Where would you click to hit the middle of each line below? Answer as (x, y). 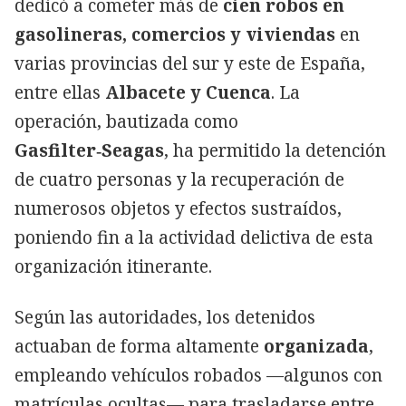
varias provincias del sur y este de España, (190, 63)
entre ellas (60, 92)
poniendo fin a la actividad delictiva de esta (194, 237)
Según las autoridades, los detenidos (165, 317)
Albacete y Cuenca (188, 92)
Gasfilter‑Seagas (89, 150)
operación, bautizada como (126, 121)
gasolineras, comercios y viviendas (175, 34)
